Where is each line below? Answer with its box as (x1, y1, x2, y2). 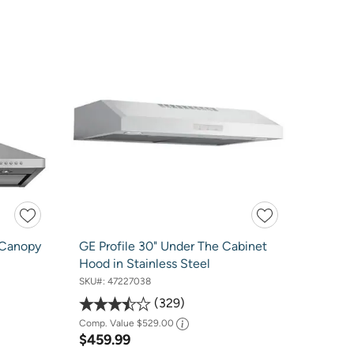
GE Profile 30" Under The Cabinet (78, 238, 267, 254)
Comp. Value (78, 318, 137, 330)
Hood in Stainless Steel (78, 255, 210, 271)
